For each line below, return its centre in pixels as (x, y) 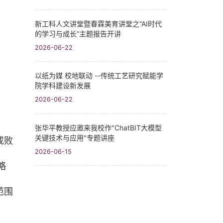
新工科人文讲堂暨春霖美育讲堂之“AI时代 (98, 24)
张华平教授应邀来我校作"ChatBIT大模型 (98, 127)
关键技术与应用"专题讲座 (75, 137)
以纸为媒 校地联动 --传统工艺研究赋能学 (99, 76)
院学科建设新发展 (63, 86)
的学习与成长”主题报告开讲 (78, 34)
